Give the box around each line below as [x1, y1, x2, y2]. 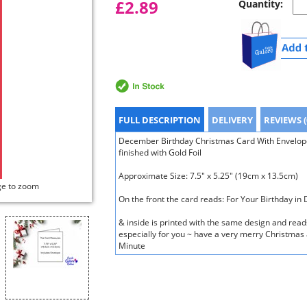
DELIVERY [212, 114, 253, 126]
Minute [119, 240, 145, 251]
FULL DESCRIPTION [119, 114, 201, 126]
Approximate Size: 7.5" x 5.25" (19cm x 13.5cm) [119, 170, 298, 182]
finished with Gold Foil [119, 147, 201, 158]
